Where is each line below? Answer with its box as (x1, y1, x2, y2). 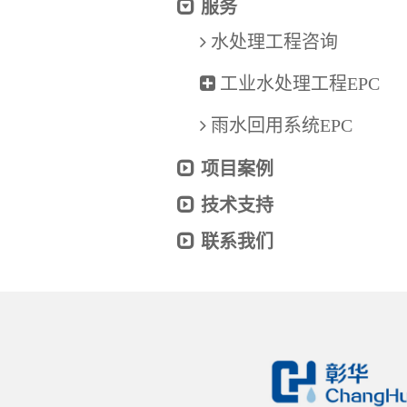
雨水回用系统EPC (206, 116, 352, 134)
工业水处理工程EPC (215, 74, 380, 93)
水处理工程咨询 (206, 33, 338, 51)
